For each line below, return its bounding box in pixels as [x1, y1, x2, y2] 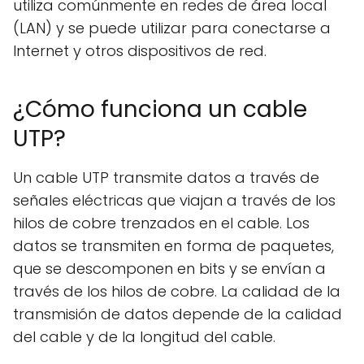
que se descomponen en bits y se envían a [13, 258, 326, 279]
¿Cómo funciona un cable [13, 93, 307, 125]
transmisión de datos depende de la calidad [13, 304, 342, 324]
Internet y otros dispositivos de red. [13, 41, 266, 61]
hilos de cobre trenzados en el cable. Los [13, 213, 310, 233]
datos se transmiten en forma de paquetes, [13, 236, 334, 256]
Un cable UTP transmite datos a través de [13, 167, 319, 188]
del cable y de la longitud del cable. [13, 327, 275, 347]
